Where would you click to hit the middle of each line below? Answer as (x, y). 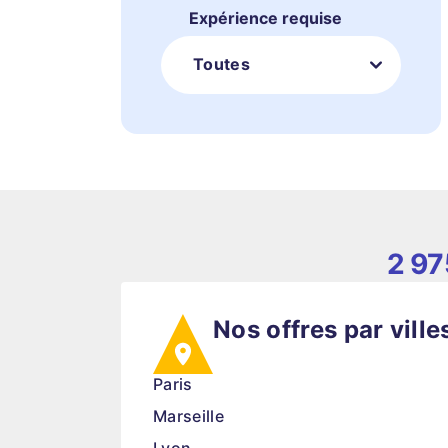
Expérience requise (265, 18)
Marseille (188, 416)
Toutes (221, 64)
